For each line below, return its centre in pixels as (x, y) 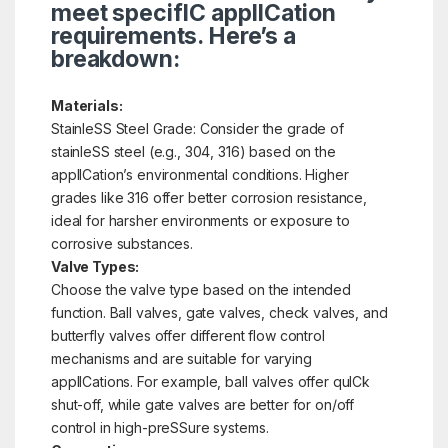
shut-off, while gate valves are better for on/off (202, 405)
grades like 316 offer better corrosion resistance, (208, 198)
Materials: (86, 106)
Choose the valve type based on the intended (200, 290)
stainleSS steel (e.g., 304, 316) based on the (193, 152)
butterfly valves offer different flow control (187, 336)
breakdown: (115, 59)
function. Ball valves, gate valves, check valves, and (219, 313)
